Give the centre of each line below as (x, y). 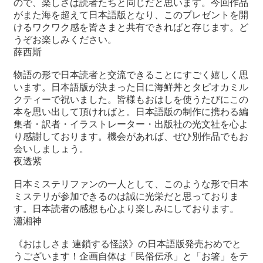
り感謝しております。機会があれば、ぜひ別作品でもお (131, 137)
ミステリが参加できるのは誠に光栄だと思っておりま (126, 197)
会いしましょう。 (51, 149)
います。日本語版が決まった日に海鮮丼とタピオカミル (131, 87)
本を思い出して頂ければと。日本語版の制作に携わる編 (131, 112)
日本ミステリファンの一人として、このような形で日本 (131, 184)
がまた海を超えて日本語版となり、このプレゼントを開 (131, 15)
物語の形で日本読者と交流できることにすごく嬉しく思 (131, 75)
